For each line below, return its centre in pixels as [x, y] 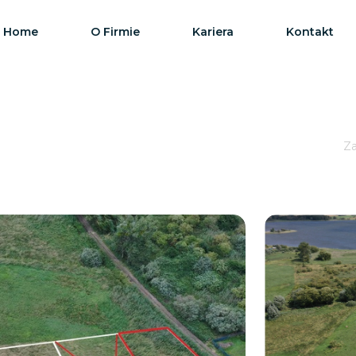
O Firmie [115, 32]
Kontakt [310, 32]
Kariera [213, 32]
